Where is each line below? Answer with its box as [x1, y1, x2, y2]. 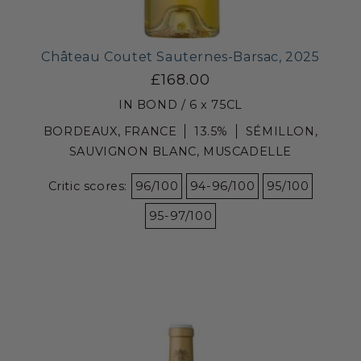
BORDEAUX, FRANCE [43, 123, 177, 139]
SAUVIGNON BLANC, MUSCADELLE [68, 143, 293, 159]
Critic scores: [48, 178, 131, 193]
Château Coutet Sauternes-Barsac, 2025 [41, 48, 320, 64]
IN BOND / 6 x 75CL [118, 97, 243, 112]
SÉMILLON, [245, 123, 318, 139]
